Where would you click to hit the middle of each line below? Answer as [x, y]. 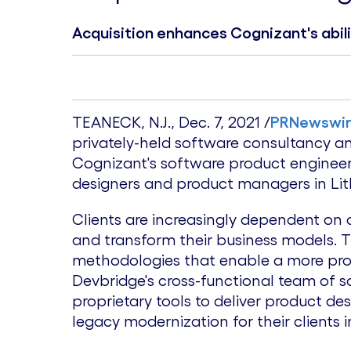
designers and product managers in [201, 183]
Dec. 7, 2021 [219, 122]
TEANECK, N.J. [121, 122]
